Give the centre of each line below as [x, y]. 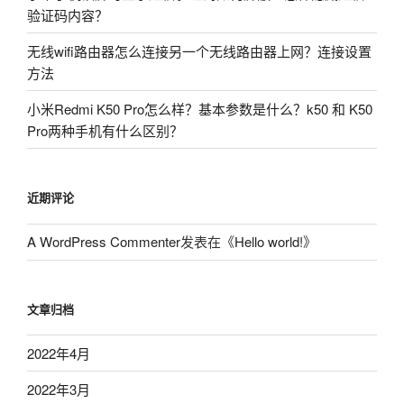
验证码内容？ [68, 14]
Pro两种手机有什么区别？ [105, 130]
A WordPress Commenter [104, 242]
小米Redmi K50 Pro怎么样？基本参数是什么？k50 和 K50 [200, 108]
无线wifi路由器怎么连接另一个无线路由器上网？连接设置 [199, 50]
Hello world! [269, 242]
